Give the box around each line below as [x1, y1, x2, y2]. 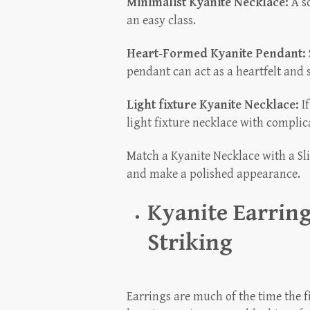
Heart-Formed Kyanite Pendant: [127, 46, 306, 62]
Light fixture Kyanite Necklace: [127, 98, 299, 113]
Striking [147, 229, 232, 257]
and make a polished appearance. [127, 167, 300, 182]
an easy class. [127, 13, 196, 28]
